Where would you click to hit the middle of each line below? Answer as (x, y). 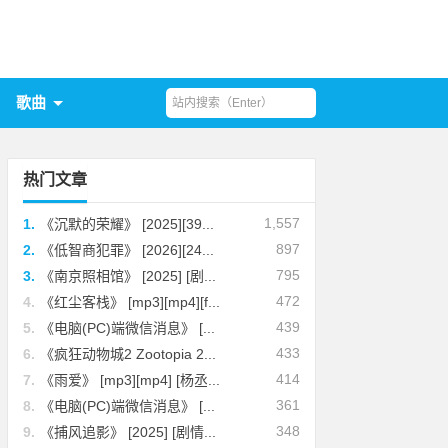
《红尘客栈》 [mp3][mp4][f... (130, 302)
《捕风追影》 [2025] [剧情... (128, 432)
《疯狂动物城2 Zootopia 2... (128, 354)
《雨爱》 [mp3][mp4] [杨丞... (130, 380)
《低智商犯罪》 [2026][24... (127, 250)
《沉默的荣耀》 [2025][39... (127, 224)
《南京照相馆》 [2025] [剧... (128, 276)
